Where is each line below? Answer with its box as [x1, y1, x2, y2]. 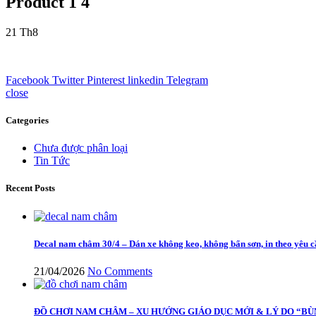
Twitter [52, 73, 84, 86]
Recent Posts [6, 183, 55, 194]
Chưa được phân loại [34, 142, 128, 154]
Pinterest [87, 73, 125, 86]
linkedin [128, 73, 164, 86]
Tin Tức [34, 154, 70, 167]
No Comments [87, 265, 152, 277]
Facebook [6, 73, 49, 86]
